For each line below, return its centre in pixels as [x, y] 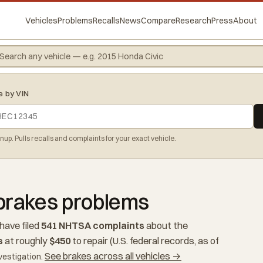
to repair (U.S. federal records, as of [144, 241]
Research [193, 20]
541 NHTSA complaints [92, 225]
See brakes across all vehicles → [113, 256]
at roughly [26, 241]
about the [166, 225]
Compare [158, 20]
